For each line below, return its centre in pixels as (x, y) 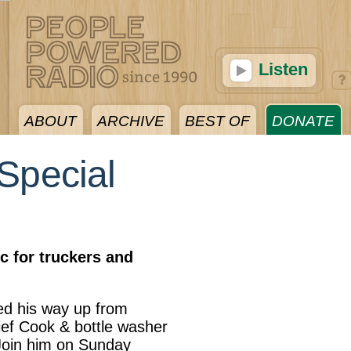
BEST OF (217, 121)
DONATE (303, 121)
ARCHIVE (131, 121)
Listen (281, 69)
